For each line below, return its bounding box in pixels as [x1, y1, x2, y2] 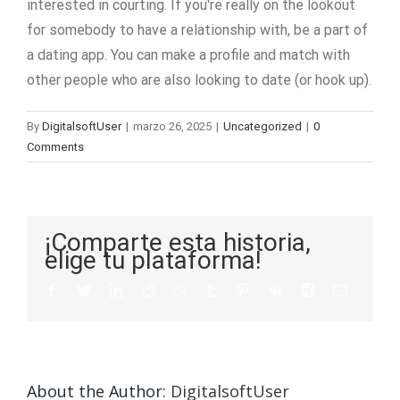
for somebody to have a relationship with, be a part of [27, 21, 368, 38]
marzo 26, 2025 [133, 120, 212, 133]
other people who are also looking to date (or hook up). [27, 71, 371, 88]
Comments [27, 140, 84, 154]
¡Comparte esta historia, [45, 228, 311, 257]
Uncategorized [223, 120, 302, 133]
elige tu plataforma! [45, 246, 262, 275]
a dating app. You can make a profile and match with [27, 46, 350, 63]
